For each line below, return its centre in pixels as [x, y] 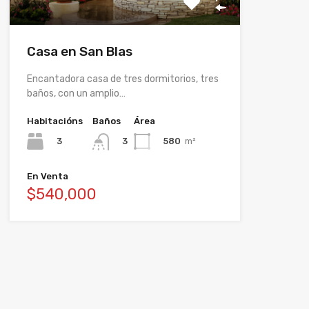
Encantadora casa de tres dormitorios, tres [122, 79]
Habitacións [54, 121]
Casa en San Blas [79, 52]
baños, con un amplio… [76, 94]
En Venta [47, 176]
